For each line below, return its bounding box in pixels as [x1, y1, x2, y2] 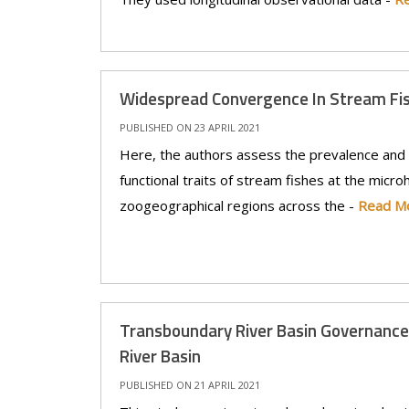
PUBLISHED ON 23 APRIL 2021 [119, 121, 260, 134]
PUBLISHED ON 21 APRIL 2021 [119, 378, 260, 392]
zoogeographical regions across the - [119, 196, 358, 215]
